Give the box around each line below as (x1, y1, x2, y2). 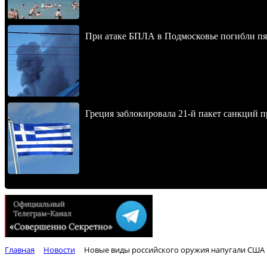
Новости (44, 244, 75, 256)
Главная (5, 244, 35, 256)
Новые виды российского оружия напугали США (84, 244, 265, 256)
